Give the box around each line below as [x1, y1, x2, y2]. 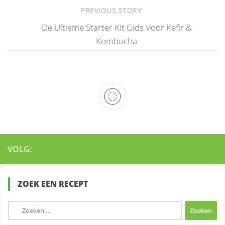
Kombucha [96, 35, 137, 47]
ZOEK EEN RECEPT [18, 178, 88, 190]
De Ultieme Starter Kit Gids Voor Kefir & [41, 21, 192, 33]
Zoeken [8, 201, 36, 213]
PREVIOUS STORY [81, 6, 144, 16]
